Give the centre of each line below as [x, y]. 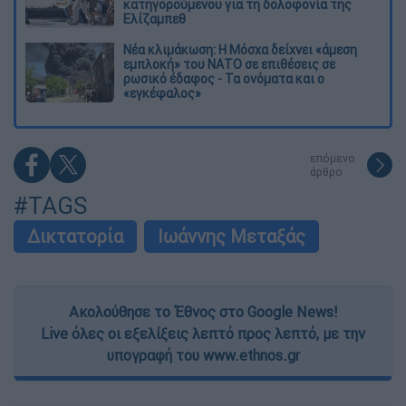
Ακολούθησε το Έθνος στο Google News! [203, 311]
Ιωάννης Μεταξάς [232, 236]
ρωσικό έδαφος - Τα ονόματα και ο [224, 78]
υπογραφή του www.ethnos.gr [203, 355]
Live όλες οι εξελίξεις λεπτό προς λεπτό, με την [203, 333]
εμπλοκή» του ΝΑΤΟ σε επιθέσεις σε [229, 64]
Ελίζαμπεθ [155, 19]
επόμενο [333, 158]
